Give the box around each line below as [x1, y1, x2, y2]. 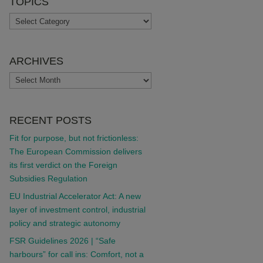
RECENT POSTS [9, 114, 92, 126]
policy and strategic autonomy [9, 218, 120, 228]
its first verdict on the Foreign [9, 160, 117, 170]
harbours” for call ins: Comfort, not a [9, 249, 144, 259]
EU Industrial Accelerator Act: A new [9, 191, 141, 201]
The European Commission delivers [9, 146, 142, 156]
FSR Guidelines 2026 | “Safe [9, 235, 116, 245]
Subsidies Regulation [9, 173, 87, 183]
